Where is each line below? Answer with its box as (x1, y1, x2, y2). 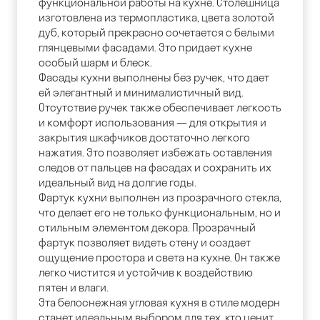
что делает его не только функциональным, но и (39, 206, 281, 220)
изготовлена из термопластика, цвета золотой (39, 11, 274, 25)
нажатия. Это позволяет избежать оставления (39, 146, 272, 160)
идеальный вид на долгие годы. (39, 176, 196, 190)
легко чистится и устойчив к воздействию (39, 266, 253, 280)
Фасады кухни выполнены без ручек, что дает (39, 71, 269, 85)
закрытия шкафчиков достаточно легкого (39, 131, 250, 145)
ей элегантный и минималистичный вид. (39, 86, 244, 100)
